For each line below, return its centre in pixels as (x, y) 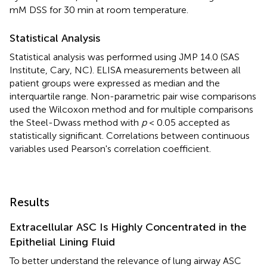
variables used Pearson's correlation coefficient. (110, 148)
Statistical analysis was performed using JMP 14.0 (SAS (125, 57)
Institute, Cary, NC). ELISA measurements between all (125, 70)
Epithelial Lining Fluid (62, 242)
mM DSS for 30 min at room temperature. (99, 10)
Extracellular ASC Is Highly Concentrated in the (128, 227)
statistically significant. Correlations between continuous (130, 135)
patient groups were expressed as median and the (115, 83)
